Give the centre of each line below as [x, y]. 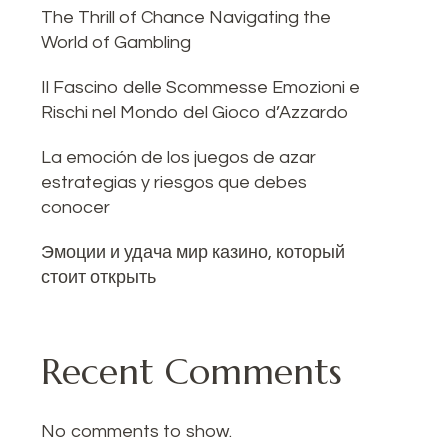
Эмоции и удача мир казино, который [193, 253]
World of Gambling [116, 43]
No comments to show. [136, 432]
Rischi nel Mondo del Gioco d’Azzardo [194, 113]
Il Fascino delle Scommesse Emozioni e [200, 88]
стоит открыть [98, 278]
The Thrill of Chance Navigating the [186, 18]
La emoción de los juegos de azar [178, 158]
